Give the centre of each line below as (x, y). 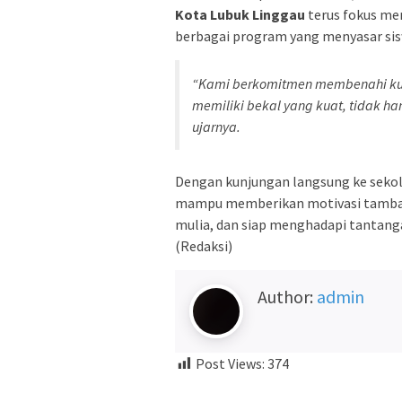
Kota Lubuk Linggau (240, 14)
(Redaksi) (204, 245)
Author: (287, 296)
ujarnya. (216, 126)
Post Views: (230, 363)
